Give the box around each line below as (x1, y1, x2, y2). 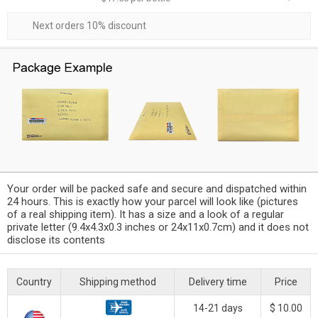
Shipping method (79, 275, 156, 287)
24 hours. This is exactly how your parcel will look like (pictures (7, 194, 298, 208)
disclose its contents (7, 233, 105, 246)
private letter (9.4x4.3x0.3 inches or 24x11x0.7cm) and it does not (7, 220, 309, 234)
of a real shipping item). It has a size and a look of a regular (7, 207, 284, 221)
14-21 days (192, 302, 243, 314)
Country (16, 275, 52, 287)
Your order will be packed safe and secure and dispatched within (7, 182, 307, 195)
